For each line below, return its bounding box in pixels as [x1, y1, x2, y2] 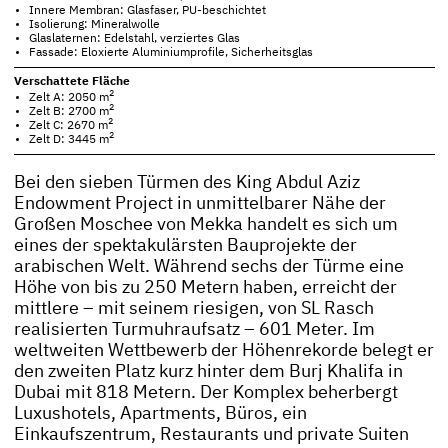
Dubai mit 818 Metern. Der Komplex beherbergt [13, 383, 398, 402]
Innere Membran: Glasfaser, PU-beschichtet [29, 5, 267, 17]
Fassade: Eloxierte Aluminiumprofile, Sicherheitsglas [29, 47, 314, 59]
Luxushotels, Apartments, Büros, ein [13, 404, 307, 423]
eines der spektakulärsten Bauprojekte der [13, 236, 357, 255]
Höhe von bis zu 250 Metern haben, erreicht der [13, 278, 397, 297]
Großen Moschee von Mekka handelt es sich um [13, 215, 398, 234]
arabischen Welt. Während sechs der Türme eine [13, 257, 404, 276]
